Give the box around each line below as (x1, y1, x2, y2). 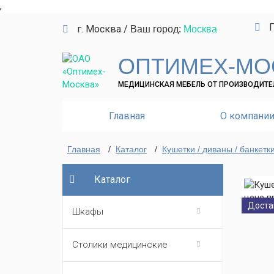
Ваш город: (130, 23, 183, 34)
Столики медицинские (72, 239, 168, 250)
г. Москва (75, 23, 121, 35)
